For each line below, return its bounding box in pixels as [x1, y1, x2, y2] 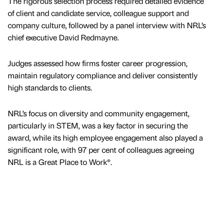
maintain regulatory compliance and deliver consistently [8, 70, 198, 80]
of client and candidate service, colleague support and [8, 7, 189, 18]
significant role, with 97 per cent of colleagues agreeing [8, 144, 194, 155]
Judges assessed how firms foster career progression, [8, 57, 187, 68]
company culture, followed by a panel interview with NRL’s [8, 19, 206, 30]
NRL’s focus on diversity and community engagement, [8, 108, 189, 118]
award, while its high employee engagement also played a [8, 132, 203, 143]
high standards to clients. [8, 82, 92, 92]
